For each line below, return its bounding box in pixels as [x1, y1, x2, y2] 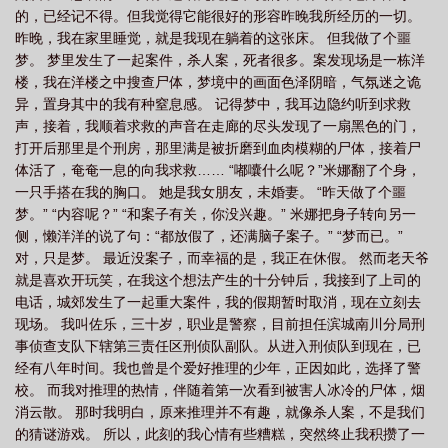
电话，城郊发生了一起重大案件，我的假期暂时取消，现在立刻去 [15, 294, 421, 310]
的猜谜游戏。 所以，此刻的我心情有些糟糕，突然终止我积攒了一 [15, 426, 425, 442]
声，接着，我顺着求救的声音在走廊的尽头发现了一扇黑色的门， [15, 118, 421, 134]
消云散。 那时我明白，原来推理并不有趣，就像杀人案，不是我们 [15, 404, 425, 420]
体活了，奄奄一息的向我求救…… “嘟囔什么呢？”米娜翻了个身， [15, 162, 421, 178]
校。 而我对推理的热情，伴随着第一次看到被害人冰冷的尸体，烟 [15, 382, 425, 398]
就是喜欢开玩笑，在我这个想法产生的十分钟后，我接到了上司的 [15, 272, 421, 288]
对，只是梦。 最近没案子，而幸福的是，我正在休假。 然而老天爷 [15, 250, 429, 266]
